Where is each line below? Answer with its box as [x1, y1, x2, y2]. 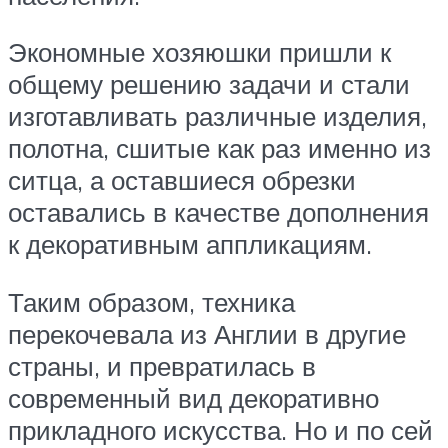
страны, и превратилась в [8, 349, 316, 382]
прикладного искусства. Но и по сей [8, 413, 433, 446]
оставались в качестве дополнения [8, 196, 429, 229]
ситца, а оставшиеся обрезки [8, 164, 356, 197]
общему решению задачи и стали [8, 68, 410, 101]
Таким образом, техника [8, 285, 295, 318]
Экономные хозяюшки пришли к [8, 36, 391, 69]
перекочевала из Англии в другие [8, 317, 406, 350]
